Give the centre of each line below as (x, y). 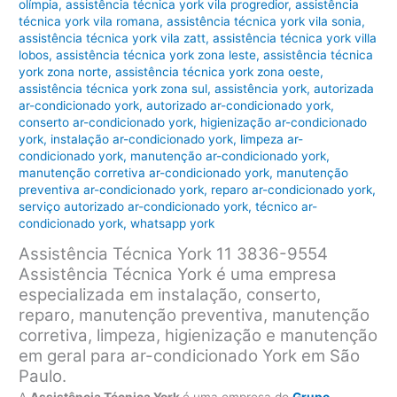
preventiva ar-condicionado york (112, 190)
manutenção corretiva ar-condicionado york (144, 173)
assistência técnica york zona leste (156, 55)
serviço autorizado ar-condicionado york (134, 207)
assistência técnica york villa (295, 39)
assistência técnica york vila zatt (113, 39)
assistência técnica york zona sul (113, 89)
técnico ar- (287, 207)
